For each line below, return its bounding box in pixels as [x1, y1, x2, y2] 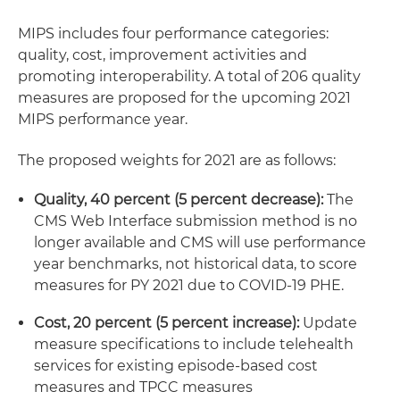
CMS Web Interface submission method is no [34, 212, 357, 229]
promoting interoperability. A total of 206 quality [18, 68, 361, 85]
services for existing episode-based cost [34, 357, 318, 374]
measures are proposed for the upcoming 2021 [18, 89, 351, 106]
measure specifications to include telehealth [34, 336, 354, 353]
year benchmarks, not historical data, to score [34, 255, 357, 272]
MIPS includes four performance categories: [18, 25, 329, 42]
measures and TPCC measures [34, 379, 253, 396]
